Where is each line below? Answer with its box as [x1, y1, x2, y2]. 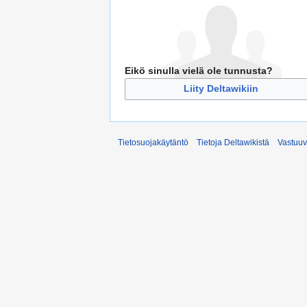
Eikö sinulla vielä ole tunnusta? [125, 64, 273, 76]
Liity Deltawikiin [183, 82, 258, 94]
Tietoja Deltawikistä [197, 137, 269, 147]
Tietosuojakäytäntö [118, 137, 188, 147]
